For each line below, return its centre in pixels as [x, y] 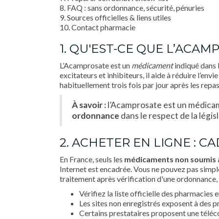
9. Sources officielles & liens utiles [115, 17]
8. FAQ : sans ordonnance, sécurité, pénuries [132, 8]
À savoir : [89, 105]
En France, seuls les [92, 159]
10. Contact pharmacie [98, 27]
